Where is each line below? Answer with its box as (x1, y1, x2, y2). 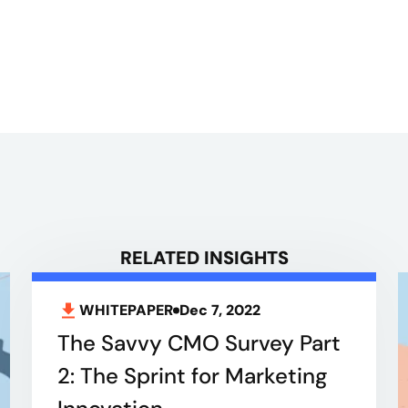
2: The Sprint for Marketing (56, 362, 328, 391)
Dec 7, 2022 (178, 301, 260, 321)
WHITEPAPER (78, 301, 173, 321)
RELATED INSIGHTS (119, 246, 289, 270)
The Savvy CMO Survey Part (56, 329, 341, 358)
